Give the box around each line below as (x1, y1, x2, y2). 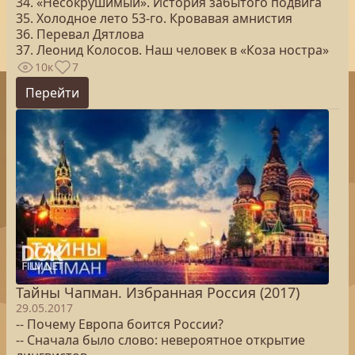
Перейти (25, 84, 79, 101)
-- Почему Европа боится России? (16, 315, 223, 333)
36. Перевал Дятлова (16, 25, 144, 43)
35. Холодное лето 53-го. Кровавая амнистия (16, 10, 292, 27)
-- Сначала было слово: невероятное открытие (16, 331, 305, 349)
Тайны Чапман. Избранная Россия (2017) (16, 283, 300, 302)
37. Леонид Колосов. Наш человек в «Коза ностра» (16, 41, 329, 59)
